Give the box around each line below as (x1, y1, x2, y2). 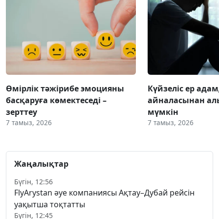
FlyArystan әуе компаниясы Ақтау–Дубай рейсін (14, 187, 195, 198)
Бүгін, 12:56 (14, 176, 53, 186)
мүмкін (148, 106, 178, 117)
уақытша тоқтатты (14, 198, 85, 210)
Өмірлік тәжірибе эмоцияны (6, 83, 124, 94)
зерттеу (6, 106, 37, 117)
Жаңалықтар (14, 158, 68, 169)
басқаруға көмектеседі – (6, 94, 107, 106)
